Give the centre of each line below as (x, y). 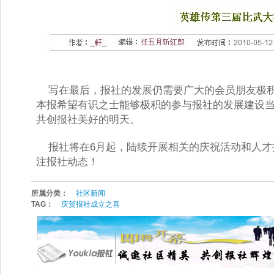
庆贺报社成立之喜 (91, 204)
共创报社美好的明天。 (88, 119)
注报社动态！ (67, 161)
